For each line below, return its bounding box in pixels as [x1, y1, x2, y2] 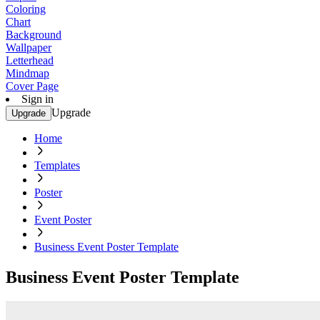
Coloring [6, 3, 46, 15]
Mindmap [6, 67, 49, 79]
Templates [34, 159, 80, 171]
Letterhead [6, 54, 54, 66]
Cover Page [6, 80, 59, 92]
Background [6, 29, 61, 41]
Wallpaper [6, 41, 51, 54]
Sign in [21, 93, 54, 105]
